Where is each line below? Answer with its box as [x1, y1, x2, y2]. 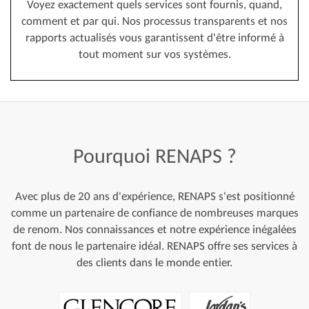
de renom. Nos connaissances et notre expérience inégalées [12, 222, 297, 237]
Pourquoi [72, 143, 150, 168]
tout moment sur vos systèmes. [78, 47, 231, 61]
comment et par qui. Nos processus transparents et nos [21, 14, 288, 28]
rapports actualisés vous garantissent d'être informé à [25, 30, 284, 45]
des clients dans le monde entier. [77, 255, 232, 270]
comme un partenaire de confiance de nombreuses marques [10, 206, 299, 220]
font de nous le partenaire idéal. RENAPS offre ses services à [12, 239, 297, 253]
